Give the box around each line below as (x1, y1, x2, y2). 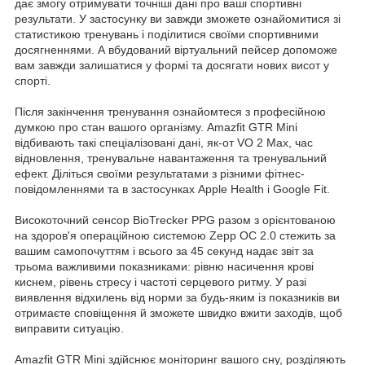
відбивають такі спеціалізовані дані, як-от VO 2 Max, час (15, 135, 313, 149)
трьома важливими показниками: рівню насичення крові (15, 259, 314, 273)
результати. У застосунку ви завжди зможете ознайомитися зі (15, 11, 341, 25)
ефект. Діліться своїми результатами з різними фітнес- (15, 166, 305, 180)
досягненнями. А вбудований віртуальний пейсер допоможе (15, 42, 337, 56)
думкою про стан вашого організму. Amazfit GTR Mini (15, 120, 297, 134)
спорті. (15, 73, 51, 87)
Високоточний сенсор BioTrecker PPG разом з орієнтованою (15, 213, 336, 226)
